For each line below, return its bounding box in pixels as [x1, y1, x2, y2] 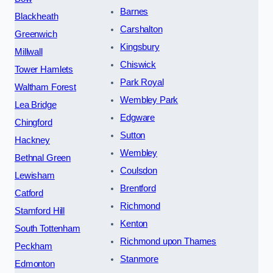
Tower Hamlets [15, 65, 74, 75]
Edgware [120, 113, 155, 123]
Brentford [120, 183, 156, 194]
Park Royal [120, 77, 164, 88]
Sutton [120, 130, 146, 141]
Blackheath [15, 12, 58, 22]
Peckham [15, 241, 52, 252]
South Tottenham [15, 224, 80, 234]
